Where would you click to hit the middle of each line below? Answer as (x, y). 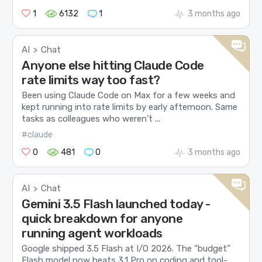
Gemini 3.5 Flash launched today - (116, 204)
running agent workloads (92, 233)
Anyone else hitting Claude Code (113, 65)
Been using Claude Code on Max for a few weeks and (129, 96)
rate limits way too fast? (91, 80)
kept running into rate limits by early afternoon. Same (130, 107)
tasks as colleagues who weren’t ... (91, 119)
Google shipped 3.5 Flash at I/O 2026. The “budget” (126, 248)
